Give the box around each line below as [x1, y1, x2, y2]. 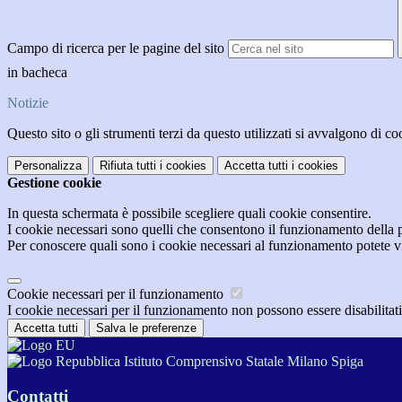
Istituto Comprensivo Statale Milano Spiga [120, 354, 363, 370]
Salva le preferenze [96, 321, 197, 336]
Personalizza [14, 159, 82, 173]
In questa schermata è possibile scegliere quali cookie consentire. [7, 205, 371, 222]
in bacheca [7, 65, 71, 81]
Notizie [7, 95, 48, 111]
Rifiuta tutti [100, 159, 156, 173]
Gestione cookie [7, 175, 101, 191]
